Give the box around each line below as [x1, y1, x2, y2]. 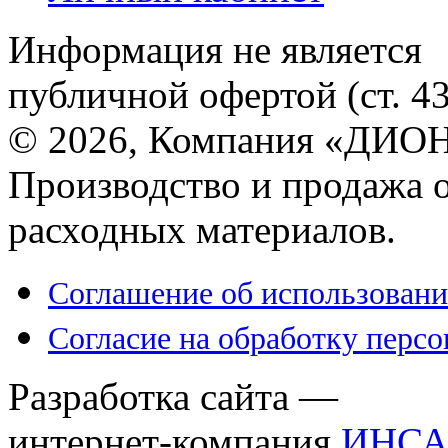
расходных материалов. [8, 208, 396, 252]
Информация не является [8, 28, 422, 72]
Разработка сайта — [8, 375, 338, 419]
